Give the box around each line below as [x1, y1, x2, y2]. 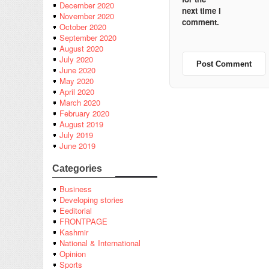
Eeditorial [59, 205, 92, 217]
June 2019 [59, 140, 95, 152]
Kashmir [59, 226, 88, 238]
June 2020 [59, 64, 95, 76]
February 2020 [59, 107, 109, 119]
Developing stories [59, 194, 124, 206]
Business [59, 183, 92, 195]
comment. [182, 16, 219, 28]
